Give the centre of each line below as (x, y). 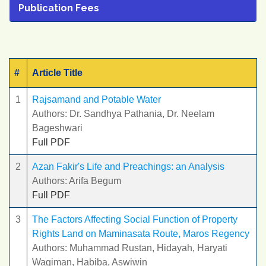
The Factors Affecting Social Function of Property (135, 219)
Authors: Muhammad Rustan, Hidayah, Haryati (130, 248)
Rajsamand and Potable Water (96, 99)
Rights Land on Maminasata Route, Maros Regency (141, 234)
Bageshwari (57, 128)
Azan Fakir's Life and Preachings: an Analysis (128, 167)
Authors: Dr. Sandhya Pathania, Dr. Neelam (123, 114)
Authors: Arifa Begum (77, 181)
